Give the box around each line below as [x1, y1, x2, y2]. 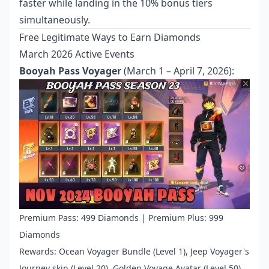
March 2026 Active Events [19, 47, 134, 61]
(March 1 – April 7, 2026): [121, 64, 234, 78]
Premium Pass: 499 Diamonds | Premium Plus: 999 [19, 212, 223, 224]
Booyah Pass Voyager [19, 64, 121, 78]
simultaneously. [19, 13, 90, 27]
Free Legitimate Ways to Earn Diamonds [19, 31, 201, 44]
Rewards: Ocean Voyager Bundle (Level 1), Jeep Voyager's [19, 246, 249, 258]
